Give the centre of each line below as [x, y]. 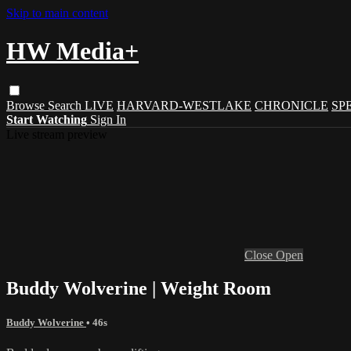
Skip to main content [57, 13]
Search [66, 105]
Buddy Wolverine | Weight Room [139, 288]
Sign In [108, 119]
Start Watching [47, 119]
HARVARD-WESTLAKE [184, 105]
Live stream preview [57, 134]
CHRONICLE [291, 105]
